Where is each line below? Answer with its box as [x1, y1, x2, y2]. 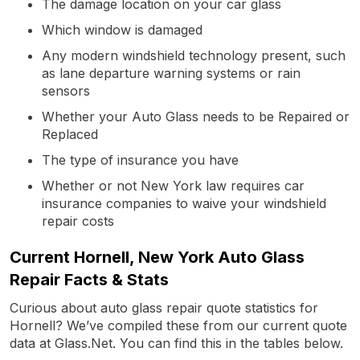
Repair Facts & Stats [10, 269, 169, 289]
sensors [42, 82, 90, 99]
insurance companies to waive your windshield [42, 194, 326, 211]
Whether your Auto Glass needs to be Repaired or [42, 108, 350, 125]
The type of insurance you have [42, 151, 239, 168]
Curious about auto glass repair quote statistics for [10, 299, 318, 316]
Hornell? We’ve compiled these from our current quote [10, 317, 347, 333]
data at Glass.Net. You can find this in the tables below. [10, 334, 343, 351]
